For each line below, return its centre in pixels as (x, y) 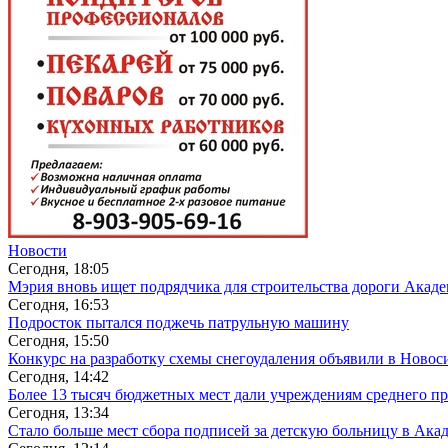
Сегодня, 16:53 (58, 305)
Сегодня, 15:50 (58, 341)
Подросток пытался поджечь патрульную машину (178, 323)
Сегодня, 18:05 (58, 269)
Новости (37, 251)
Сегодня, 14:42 (58, 377)
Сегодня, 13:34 (58, 413)
